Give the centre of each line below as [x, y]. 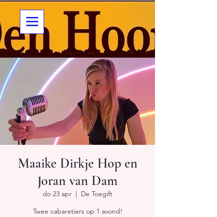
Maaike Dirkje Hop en [77, 163]
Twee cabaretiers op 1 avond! [77, 211]
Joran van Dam [77, 181]
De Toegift [97, 194]
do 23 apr [57, 194]
